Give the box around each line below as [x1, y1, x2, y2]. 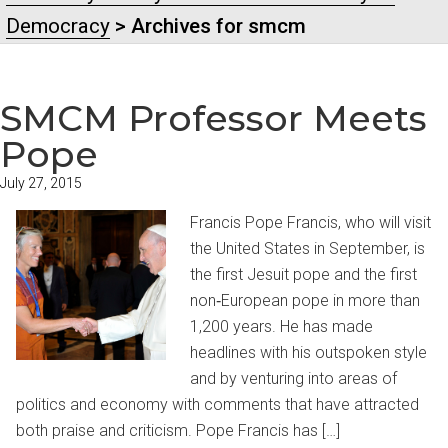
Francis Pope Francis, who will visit [190, 213, 431, 233]
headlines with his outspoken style [190, 343, 427, 363]
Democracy [6, 14, 111, 38]
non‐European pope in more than [190, 291, 420, 311]
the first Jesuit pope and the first [190, 265, 417, 285]
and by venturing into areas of [190, 369, 397, 389]
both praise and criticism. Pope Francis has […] [16, 421, 340, 441]
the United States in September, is [190, 239, 425, 259]
